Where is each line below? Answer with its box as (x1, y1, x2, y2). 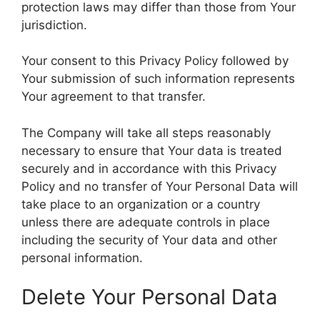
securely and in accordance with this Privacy (21, 161, 276, 176)
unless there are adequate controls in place (21, 214, 270, 229)
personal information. (21, 250, 143, 265)
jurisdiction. (21, 17, 87, 32)
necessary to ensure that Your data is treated (21, 143, 282, 158)
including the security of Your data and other (21, 232, 277, 247)
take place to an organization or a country (21, 196, 260, 211)
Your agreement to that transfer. (21, 89, 206, 104)
